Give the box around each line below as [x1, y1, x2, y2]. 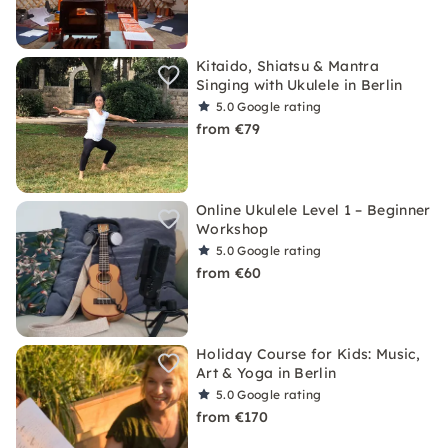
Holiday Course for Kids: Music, [196, 345, 420, 363]
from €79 [196, 120, 261, 138]
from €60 [196, 264, 262, 282]
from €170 [196, 408, 269, 426]
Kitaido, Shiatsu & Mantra [196, 57, 380, 75]
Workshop [196, 220, 269, 238]
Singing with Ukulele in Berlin [196, 76, 403, 94]
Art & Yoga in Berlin [196, 364, 337, 382]
